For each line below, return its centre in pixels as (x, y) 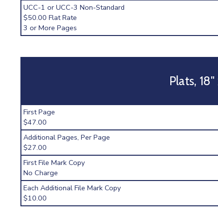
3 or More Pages (50, 28)
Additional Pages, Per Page (67, 137)
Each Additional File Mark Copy (72, 188)
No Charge (41, 173)
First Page (39, 112)
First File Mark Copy (54, 162)
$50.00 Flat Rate (50, 18)
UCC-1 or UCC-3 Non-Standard (74, 7)
